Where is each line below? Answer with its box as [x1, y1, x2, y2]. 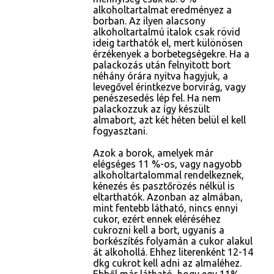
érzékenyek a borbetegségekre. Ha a [93, 48, 250, 59]
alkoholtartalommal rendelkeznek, [93, 169, 244, 180]
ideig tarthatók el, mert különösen [93, 37, 243, 48]
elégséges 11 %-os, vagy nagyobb [93, 158, 242, 169]
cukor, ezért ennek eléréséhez [93, 213, 221, 224]
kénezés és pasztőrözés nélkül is [93, 180, 235, 191]
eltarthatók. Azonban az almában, [93, 191, 243, 202]
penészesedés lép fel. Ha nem [93, 92, 221, 103]
